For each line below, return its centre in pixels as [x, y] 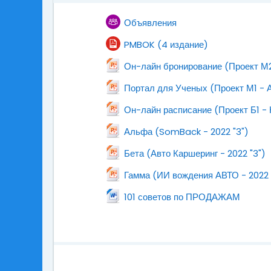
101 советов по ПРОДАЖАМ [182, 197]
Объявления [150, 23]
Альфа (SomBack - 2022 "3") [186, 132]
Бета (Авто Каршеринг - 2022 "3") [195, 153]
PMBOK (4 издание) [166, 44]
